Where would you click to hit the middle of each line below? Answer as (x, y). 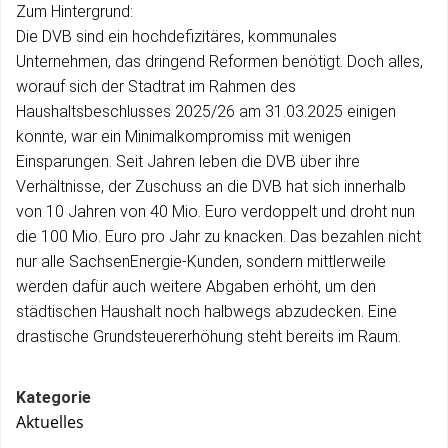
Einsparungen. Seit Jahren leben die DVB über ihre (188, 161)
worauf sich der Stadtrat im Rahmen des (156, 86)
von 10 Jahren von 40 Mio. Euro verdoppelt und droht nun (215, 211)
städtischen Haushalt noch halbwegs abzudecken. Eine (206, 311)
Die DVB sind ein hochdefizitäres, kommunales (176, 36)
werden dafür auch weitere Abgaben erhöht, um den (196, 286)
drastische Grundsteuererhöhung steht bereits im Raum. (208, 336)
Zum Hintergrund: (74, 11)
